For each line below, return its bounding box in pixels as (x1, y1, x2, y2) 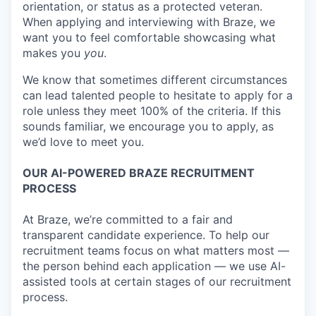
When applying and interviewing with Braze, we (23, 15, 275, 29)
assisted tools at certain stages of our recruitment (23, 274, 291, 288)
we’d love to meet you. (23, 135, 144, 149)
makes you (23, 46, 84, 60)
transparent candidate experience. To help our (23, 228, 269, 242)
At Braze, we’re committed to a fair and (23, 212, 233, 226)
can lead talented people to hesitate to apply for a (23, 88, 293, 102)
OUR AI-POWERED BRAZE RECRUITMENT (23, 166, 255, 180)
